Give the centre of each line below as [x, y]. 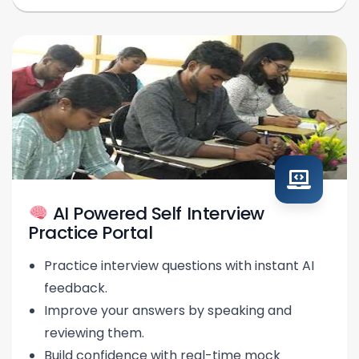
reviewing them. [94, 333]
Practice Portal [91, 233]
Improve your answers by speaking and [168, 311]
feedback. [76, 288]
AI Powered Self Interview [156, 214]
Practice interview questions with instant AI [179, 266]
